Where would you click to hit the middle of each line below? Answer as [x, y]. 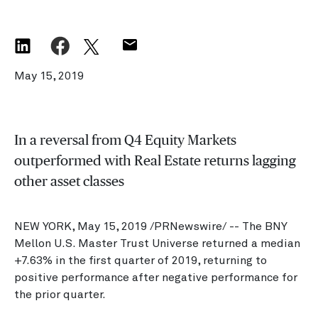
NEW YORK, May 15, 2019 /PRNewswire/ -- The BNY [151, 226]
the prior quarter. [60, 295]
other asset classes [69, 181]
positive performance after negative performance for [156, 278]
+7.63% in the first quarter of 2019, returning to [141, 261]
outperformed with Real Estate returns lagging [155, 160]
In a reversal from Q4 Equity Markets [125, 140]
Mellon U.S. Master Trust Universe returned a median [157, 243]
